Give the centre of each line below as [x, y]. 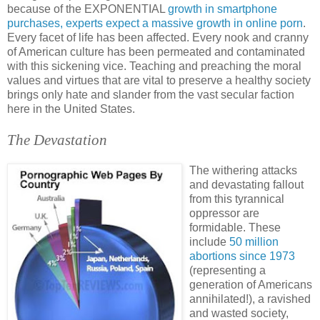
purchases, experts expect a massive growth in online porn [155, 23]
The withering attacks [243, 170]
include [209, 241]
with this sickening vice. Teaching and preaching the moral [154, 66]
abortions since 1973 [242, 256]
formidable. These [235, 227]
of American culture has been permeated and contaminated [156, 51]
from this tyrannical [237, 199]
